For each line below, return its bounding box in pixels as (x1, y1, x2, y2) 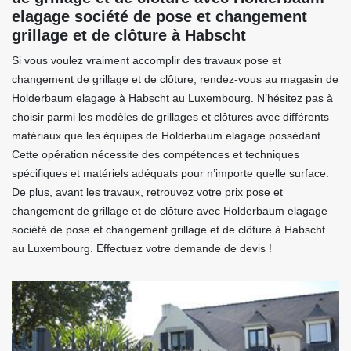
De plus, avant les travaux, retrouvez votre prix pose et (12, 186, 283, 199)
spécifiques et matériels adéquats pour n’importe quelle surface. (12, 167, 329, 180)
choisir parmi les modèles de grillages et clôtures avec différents (12, 110, 329, 124)
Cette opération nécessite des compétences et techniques (12, 148, 299, 161)
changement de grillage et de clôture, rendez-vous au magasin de (12, 73, 338, 86)
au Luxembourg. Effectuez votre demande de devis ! (12, 242, 272, 255)
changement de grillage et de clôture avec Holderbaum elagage (12, 204, 327, 218)
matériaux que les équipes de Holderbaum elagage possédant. (12, 129, 324, 143)
